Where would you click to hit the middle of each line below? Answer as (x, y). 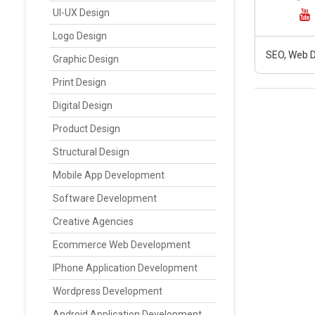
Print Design (79, 82)
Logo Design (80, 36)
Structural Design (91, 152)
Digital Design (83, 105)
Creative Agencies (93, 221)
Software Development (105, 198)
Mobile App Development (109, 175)
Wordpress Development (108, 291)
